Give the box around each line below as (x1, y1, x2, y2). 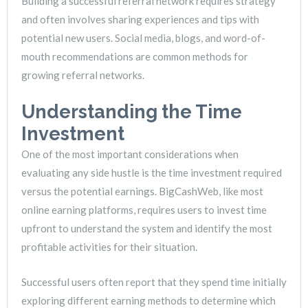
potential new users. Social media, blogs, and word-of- (21, 32, 265, 45)
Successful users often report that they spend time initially (21, 276, 287, 289)
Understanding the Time (21, 101, 242, 123)
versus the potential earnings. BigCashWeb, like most (21, 185, 263, 198)
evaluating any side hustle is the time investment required (21, 166, 282, 179)
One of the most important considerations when (21, 148, 239, 161)
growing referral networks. (21, 69, 144, 82)
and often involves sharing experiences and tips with (21, 13, 259, 26)
